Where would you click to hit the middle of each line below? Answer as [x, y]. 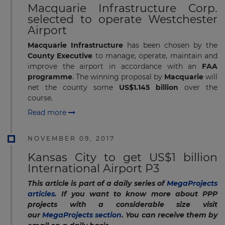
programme [50, 77]
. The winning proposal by [118, 77]
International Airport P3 [93, 168]
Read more [48, 112]
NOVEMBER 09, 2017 [71, 138]
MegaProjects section [82, 215]
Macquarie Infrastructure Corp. [123, 9]
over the [198, 88]
